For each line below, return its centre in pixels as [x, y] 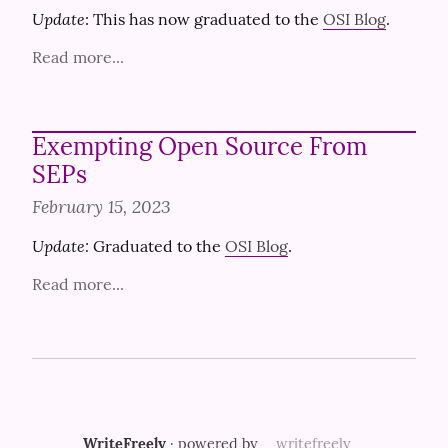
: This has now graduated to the [204, 19]
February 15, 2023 [101, 206]
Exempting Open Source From [199, 146]
